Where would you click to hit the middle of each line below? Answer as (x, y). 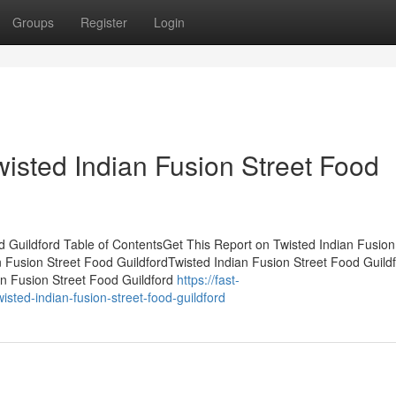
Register (104, 22)
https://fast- (208, 279)
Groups (33, 22)
